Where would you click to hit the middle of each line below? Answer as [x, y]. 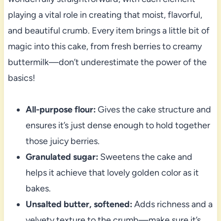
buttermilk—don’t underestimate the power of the [107, 62]
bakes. [38, 188]
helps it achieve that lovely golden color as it [112, 172]
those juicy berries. [62, 141]
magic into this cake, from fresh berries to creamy [105, 46]
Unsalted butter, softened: [79, 204]
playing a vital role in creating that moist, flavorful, [105, 15]
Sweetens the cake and [145, 157]
